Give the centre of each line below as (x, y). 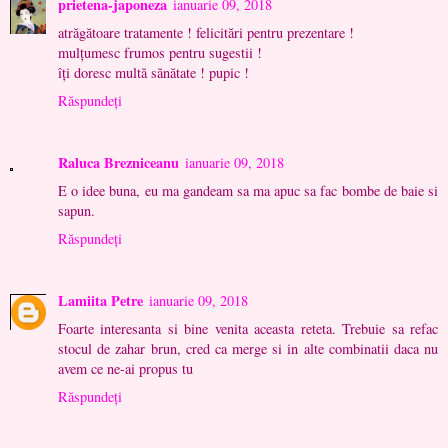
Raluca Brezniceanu (118, 163)
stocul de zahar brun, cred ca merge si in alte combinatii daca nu (248, 349)
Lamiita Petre (100, 301)
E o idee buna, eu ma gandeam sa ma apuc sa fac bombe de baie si (248, 191)
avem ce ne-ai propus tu (125, 369)
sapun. (76, 211)
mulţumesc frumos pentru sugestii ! (160, 53)
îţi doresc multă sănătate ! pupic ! (153, 73)
